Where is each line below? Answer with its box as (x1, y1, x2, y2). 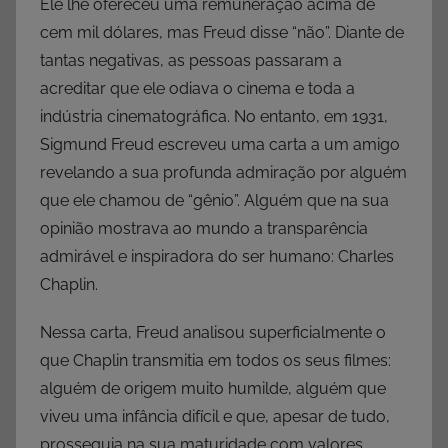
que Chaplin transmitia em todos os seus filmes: (40, 351, 391, 371)
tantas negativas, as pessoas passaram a (40, 51, 342, 71)
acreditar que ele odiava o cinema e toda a (40, 79, 355, 99)
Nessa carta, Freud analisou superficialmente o (40, 323, 386, 343)
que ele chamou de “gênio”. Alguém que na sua (40, 191, 389, 211)
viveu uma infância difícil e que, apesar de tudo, (40, 407, 390, 427)
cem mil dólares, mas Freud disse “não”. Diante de (40, 23, 404, 43)
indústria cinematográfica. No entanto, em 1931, (40, 107, 388, 127)
